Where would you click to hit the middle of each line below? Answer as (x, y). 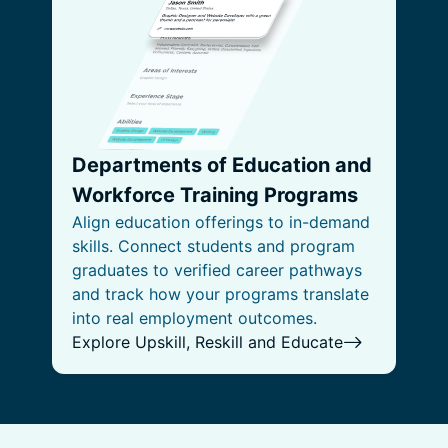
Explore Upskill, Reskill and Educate (207, 342)
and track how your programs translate (220, 294)
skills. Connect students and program (213, 246)
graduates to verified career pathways (217, 270)
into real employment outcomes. (194, 318)
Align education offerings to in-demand (221, 222)
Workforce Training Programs (215, 195)
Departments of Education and (222, 165)
